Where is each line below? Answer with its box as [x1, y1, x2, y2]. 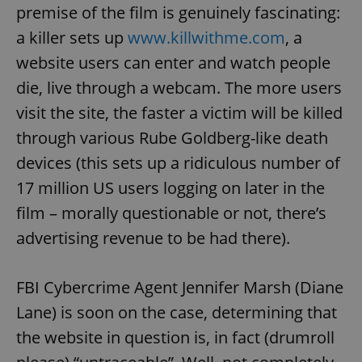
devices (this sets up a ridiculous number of [16, 151, 340, 174]
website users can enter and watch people [16, 51, 330, 74]
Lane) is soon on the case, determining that [16, 301, 337, 323]
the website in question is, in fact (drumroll [16, 326, 335, 348]
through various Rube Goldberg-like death [16, 126, 328, 149]
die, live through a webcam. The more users [16, 76, 342, 99]
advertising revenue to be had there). [16, 226, 290, 249]
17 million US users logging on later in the [16, 176, 325, 199]
